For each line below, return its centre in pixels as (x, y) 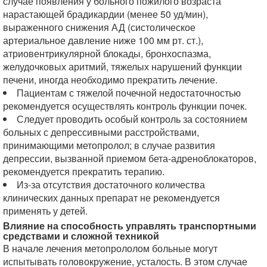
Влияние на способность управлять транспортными (130, 226)
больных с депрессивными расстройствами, (101, 132)
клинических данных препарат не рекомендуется (111, 198)
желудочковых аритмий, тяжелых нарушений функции (122, 66)
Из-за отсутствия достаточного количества (111, 184)
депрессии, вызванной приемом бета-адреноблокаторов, (130, 158)
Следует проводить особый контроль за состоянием (132, 119)
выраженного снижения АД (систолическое (99, 27)
